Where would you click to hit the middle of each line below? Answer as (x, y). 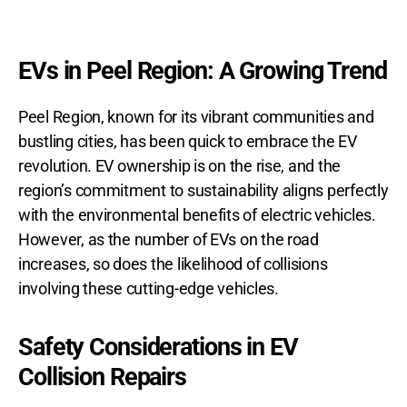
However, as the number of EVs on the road (169, 240)
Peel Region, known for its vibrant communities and (196, 117)
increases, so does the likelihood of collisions (173, 264)
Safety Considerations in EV (158, 347)
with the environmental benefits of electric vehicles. (197, 215)
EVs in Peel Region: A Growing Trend (203, 71)
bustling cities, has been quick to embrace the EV (188, 142)
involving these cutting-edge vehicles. (149, 289)
